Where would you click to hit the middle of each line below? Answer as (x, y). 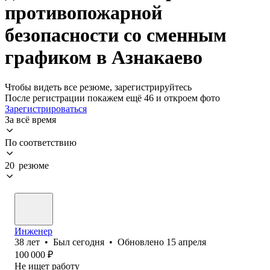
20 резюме (27, 165)
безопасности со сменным (116, 35)
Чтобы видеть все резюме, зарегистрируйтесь (98, 87)
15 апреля (186, 242)
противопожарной (83, 13)
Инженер (33, 231)
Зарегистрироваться (46, 108)
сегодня (88, 242)
